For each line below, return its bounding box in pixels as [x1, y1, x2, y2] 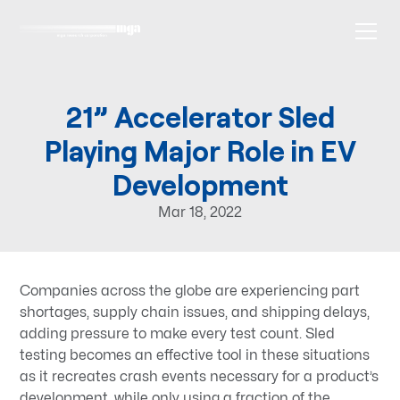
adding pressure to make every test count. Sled [20, 325, 336, 342]
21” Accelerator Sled [65, 99, 335, 134]
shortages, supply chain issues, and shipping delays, [20, 304, 371, 321]
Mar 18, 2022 [158, 204, 242, 221]
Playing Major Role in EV [44, 133, 356, 168]
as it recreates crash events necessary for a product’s [20, 368, 379, 385]
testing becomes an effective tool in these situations [20, 346, 371, 363]
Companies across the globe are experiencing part [20, 282, 361, 299]
